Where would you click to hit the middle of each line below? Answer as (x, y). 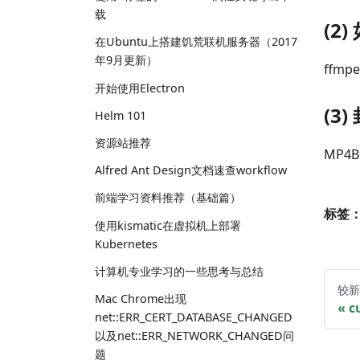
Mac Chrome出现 (141, 298)
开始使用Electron (140, 88)
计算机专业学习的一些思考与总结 (179, 271)
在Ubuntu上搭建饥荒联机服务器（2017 (196, 42)
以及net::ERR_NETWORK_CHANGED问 (194, 335)
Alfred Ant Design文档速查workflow (191, 170)
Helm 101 (121, 115)
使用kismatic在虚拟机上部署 (168, 225)
